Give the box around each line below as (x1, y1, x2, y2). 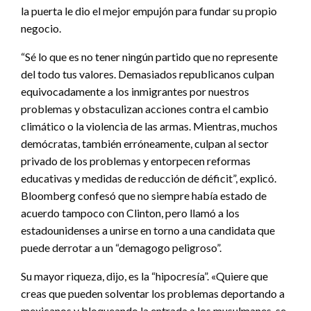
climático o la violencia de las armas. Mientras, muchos (21, 119, 278, 133)
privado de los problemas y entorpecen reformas (21, 153, 251, 167)
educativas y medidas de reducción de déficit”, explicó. (21, 171, 276, 185)
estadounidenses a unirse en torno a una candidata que (21, 223, 275, 237)
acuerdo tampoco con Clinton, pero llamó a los (21, 205, 239, 219)
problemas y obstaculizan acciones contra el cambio (21, 101, 269, 115)
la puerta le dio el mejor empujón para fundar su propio (21, 3, 277, 17)
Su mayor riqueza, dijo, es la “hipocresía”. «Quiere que (21, 269, 268, 283)
